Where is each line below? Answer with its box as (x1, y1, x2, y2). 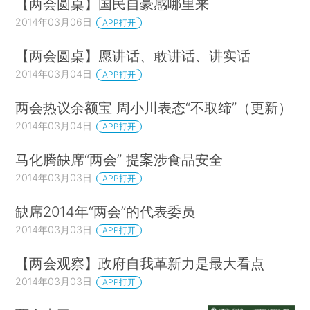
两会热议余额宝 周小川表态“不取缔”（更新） (15, 98, 293, 116)
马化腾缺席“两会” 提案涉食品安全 (15, 150, 224, 168)
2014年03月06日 (15, 16, 93, 28)
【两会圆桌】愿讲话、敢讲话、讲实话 (15, 47, 251, 65)
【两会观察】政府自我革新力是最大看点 (15, 254, 265, 272)
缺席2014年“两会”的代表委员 (15, 202, 196, 220)
